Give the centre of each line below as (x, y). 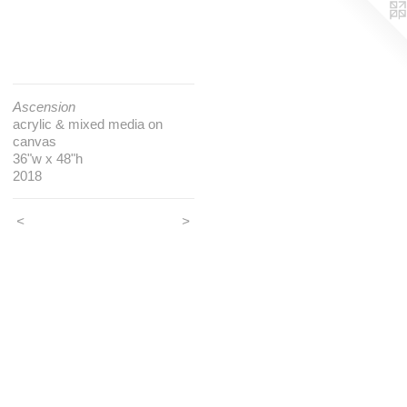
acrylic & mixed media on (87, 124)
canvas (34, 141)
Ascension (44, 106)
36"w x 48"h (47, 158)
